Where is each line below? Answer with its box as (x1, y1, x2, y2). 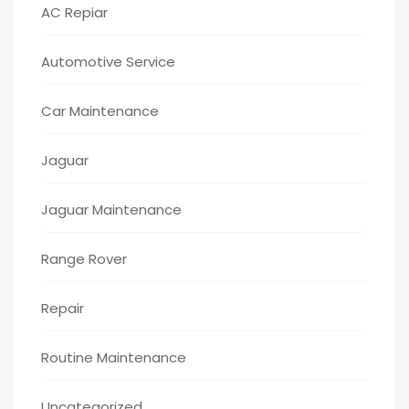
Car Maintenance (41, 100, 159, 121)
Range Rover (41, 248, 127, 268)
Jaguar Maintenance (41, 199, 182, 219)
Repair (41, 298, 84, 318)
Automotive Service (41, 51, 175, 71)
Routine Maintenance (41, 347, 186, 367)
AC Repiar (41, 2, 108, 22)
